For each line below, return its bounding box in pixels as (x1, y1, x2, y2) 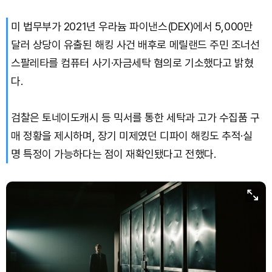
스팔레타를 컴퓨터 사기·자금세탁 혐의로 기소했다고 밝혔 (11, 56, 254, 69)
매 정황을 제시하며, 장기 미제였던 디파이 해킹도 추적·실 (11, 129, 253, 142)
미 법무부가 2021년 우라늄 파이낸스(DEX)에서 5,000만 (11, 19, 253, 33)
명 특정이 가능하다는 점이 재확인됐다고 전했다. (11, 147, 216, 160)
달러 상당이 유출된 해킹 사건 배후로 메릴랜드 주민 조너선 (11, 38, 260, 51)
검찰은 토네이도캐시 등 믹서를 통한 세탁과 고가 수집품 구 (11, 110, 260, 124)
